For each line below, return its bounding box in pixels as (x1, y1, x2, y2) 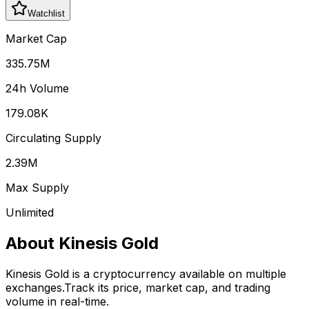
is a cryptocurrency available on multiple (72, 266, 286, 281)
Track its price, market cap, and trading (64, 280, 270, 295)
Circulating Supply (6, 130, 101, 145)
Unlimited (6, 205, 54, 219)
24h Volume (6, 81, 69, 95)
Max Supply (6, 180, 69, 195)
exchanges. (6, 280, 64, 295)
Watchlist (28, 8, 65, 19)
